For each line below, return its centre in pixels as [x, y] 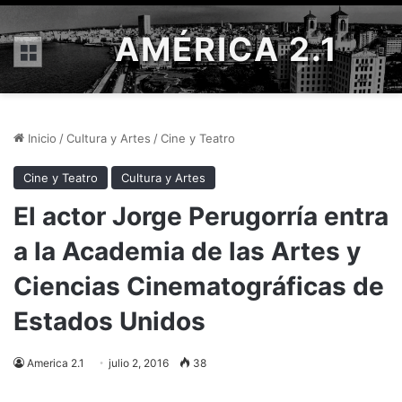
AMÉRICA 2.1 [227, 49]
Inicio [40, 138]
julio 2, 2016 [139, 363]
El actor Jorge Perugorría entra [201, 216]
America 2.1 [56, 363]
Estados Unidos [109, 321]
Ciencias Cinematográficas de [199, 286]
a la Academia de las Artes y [187, 251]
